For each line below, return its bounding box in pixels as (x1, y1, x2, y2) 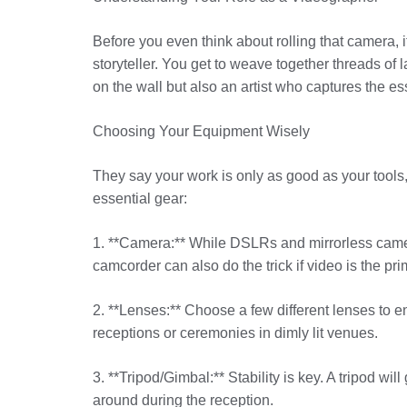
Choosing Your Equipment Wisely (93, 124, 310, 139)
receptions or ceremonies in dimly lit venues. (93, 325, 378, 341)
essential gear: (93, 191, 187, 206)
